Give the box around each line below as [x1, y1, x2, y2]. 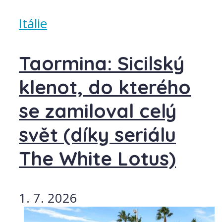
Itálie [19, 15, 47, 33]
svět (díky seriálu [19, 122, 176, 147]
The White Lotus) [19, 146, 176, 170]
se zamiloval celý [19, 99, 176, 123]
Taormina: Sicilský [19, 51, 184, 75]
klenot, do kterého [19, 75, 191, 99]
